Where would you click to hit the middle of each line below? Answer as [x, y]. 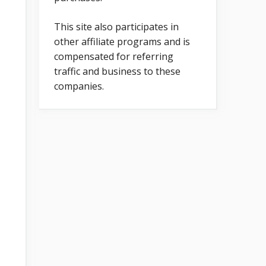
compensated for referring [114, 56]
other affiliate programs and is [122, 41]
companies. [79, 86]
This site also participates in [116, 26]
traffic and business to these [117, 71]
